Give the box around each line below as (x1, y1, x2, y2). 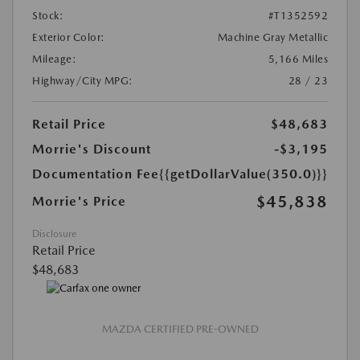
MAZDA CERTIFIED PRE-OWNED (101, 323, 259, 336)
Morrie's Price (32, 193, 126, 209)
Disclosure (32, 227, 76, 239)
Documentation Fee (32, 166, 159, 182)
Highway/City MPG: (32, 74, 133, 87)
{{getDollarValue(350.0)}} (159, 166, 328, 182)
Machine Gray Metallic (217, 31, 328, 43)
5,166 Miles (268, 52, 328, 65)
